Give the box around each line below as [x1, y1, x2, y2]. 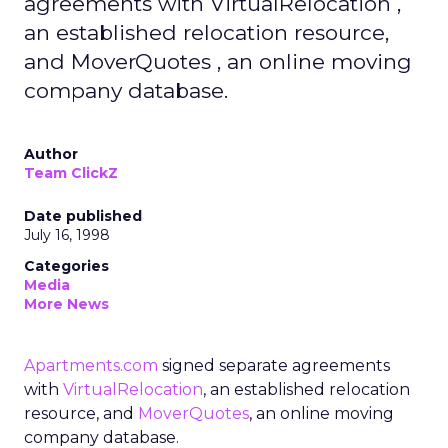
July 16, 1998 [24, 226, 110, 244]
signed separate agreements [158, 356, 390, 375]
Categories [24, 257, 109, 275]
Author [24, 145, 78, 163]
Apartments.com [24, 356, 158, 375]
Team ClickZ [24, 164, 118, 182]
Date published [24, 207, 142, 225]
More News [24, 295, 109, 313]
